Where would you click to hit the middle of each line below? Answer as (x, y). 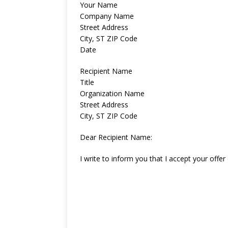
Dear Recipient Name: (116, 137)
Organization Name (112, 94)
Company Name (107, 16)
